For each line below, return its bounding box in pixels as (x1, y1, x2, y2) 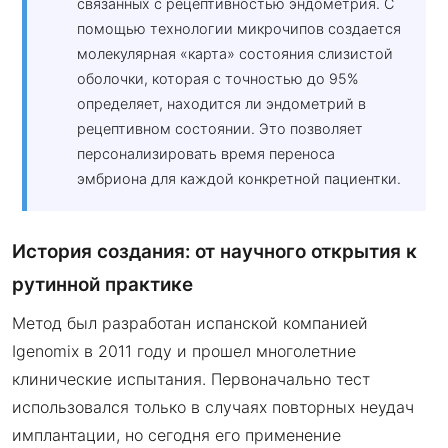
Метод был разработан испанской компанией (12, 313, 368, 334)
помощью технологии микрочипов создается (77, 20, 401, 38)
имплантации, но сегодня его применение (12, 425, 341, 446)
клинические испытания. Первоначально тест (12, 369, 370, 390)
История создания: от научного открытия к (12, 240, 417, 264)
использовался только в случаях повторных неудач (12, 397, 414, 418)
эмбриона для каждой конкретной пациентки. (77, 170, 401, 188)
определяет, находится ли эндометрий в (77, 95, 366, 113)
